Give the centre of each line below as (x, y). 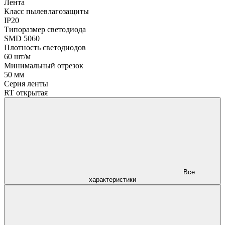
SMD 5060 (22, 38)
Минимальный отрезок (44, 65)
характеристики (113, 179)
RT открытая (26, 92)
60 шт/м (17, 56)
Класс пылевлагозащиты (46, 11)
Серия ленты (26, 83)
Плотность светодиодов (45, 47)
